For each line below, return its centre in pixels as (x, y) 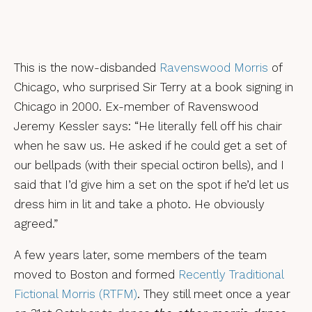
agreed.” (36, 224)
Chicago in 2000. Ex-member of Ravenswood (136, 107)
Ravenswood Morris (212, 68)
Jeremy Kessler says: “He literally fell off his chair (148, 126)
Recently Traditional (231, 274)
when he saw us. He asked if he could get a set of (150, 146)
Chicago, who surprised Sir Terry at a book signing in (154, 87)
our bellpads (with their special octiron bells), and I (149, 165)
